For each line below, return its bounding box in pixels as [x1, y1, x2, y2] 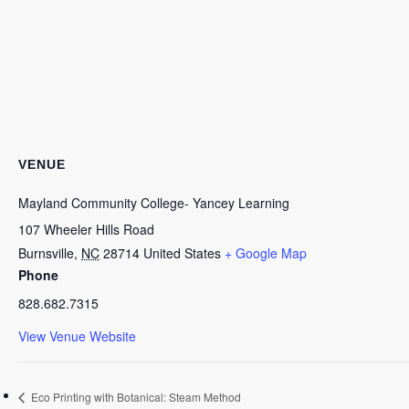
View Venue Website [18, 327, 136, 345]
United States [143, 244, 221, 262]
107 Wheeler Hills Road [18, 220, 154, 238]
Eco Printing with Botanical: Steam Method [28, 388, 241, 404]
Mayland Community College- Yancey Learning [18, 194, 289, 212]
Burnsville [18, 244, 74, 262]
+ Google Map [225, 244, 307, 262]
